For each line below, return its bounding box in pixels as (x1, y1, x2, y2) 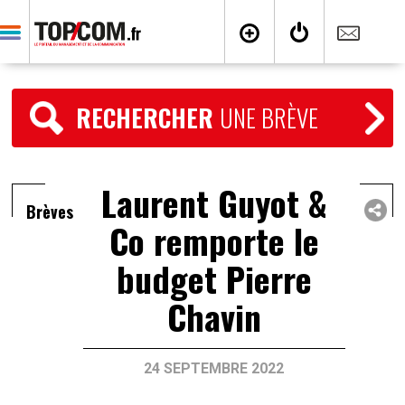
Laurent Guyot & (100, 177, 327, 228)
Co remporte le (108, 215, 319, 266)
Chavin (166, 291, 261, 342)
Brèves (26, 200, 74, 223)
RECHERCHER (76, 99, 221, 136)
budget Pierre (116, 253, 312, 304)
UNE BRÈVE (220, 99, 319, 136)
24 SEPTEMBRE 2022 (144, 360, 285, 377)
